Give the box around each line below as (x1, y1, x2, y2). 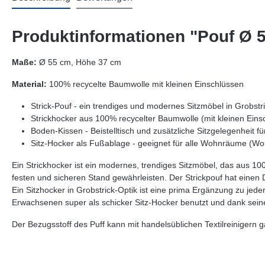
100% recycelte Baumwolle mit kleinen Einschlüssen (47, 79, 244, 89)
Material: (12, 79, 47, 89)
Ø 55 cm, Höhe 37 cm (37, 57, 121, 67)
